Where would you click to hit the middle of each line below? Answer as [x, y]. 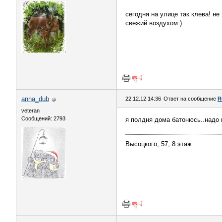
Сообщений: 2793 [43, 118]
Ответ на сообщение [191, 99]
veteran [30, 111]
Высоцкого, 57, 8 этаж [159, 144]
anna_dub [35, 99]
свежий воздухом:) [154, 23]
